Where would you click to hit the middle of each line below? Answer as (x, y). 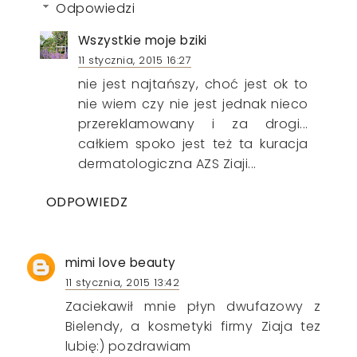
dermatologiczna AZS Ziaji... (167, 163)
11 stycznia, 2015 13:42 (122, 282)
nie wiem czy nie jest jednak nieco (193, 104)
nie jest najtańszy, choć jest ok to (193, 84)
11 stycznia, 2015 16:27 (135, 60)
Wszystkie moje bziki (142, 40)
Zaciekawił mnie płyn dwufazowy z (193, 306)
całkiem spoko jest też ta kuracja (193, 143)
